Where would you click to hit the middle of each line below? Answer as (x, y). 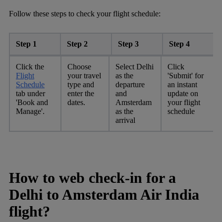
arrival (125, 120)
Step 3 (128, 44)
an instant (182, 84)
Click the (30, 66)
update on (183, 93)
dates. (76, 102)
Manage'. (30, 111)
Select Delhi (135, 66)
